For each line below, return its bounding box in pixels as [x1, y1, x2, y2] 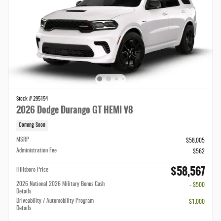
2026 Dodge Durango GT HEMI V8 [16, 103, 133, 116]
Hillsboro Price [16, 167, 48, 173]
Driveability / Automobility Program [16, 198, 94, 204]
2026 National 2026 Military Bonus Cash [16, 181, 105, 187]
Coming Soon [19, 123, 46, 128]
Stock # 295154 [16, 96, 48, 102]
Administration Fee [16, 147, 57, 154]
